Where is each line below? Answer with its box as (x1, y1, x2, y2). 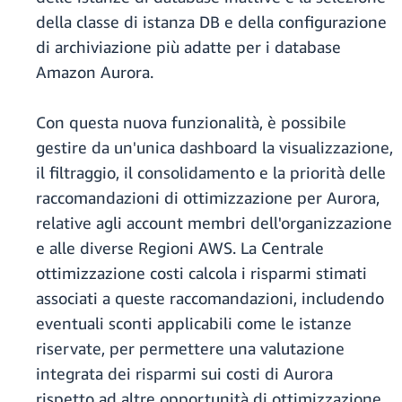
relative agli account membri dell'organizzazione (36, 213, 392, 233)
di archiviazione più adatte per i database (36, 37, 341, 57)
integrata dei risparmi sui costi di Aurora (36, 363, 333, 384)
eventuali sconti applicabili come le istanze (36, 313, 352, 334)
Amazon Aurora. (36, 62, 153, 83)
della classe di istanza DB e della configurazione (36, 12, 387, 32)
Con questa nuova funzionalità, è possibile (36, 112, 346, 133)
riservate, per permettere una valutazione (36, 338, 345, 359)
